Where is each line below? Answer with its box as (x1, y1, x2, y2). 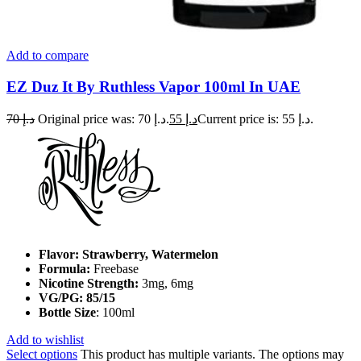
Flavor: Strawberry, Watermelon (39, 247, 218, 261)
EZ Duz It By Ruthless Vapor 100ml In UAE (6, 78, 301, 96)
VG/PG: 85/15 (39, 290, 115, 305)
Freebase (90, 261, 139, 276)
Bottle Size (39, 305, 96, 319)
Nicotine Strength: (39, 276, 142, 290)
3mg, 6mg (142, 276, 193, 290)
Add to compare (6, 48, 89, 63)
